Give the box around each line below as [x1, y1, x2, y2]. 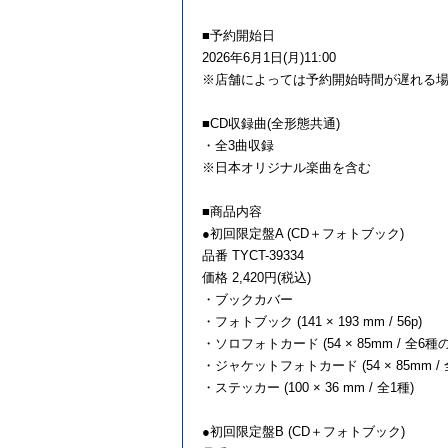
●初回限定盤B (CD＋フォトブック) [202, 424, 405, 440]
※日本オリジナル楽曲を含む [202, 160, 371, 176]
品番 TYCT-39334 [202, 248, 304, 264]
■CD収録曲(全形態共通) [202, 116, 340, 132]
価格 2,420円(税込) [202, 270, 311, 286]
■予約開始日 [202, 28, 275, 44]
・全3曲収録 [202, 138, 287, 154]
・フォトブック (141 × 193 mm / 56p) [202, 314, 422, 330]
